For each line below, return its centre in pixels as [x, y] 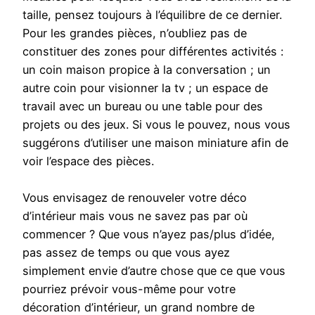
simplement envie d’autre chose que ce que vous [154, 271]
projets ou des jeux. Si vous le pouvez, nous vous [156, 125]
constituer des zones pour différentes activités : [153, 52]
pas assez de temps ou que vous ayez [126, 253]
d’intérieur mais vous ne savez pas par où [135, 216]
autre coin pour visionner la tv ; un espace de [145, 88]
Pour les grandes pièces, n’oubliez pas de [135, 33]
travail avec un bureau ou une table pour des [143, 107]
